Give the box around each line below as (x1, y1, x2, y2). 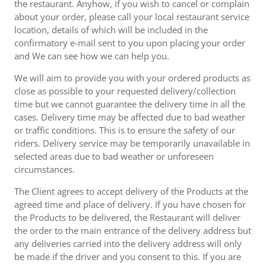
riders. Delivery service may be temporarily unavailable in (14, 137, 250, 149)
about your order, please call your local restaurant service (14, 11, 249, 23)
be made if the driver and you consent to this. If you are (14, 251, 241, 262)
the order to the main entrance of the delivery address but (14, 224, 251, 236)
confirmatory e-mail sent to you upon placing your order (14, 37, 245, 49)
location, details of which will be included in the (14, 24, 208, 36)
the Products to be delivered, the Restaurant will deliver (14, 211, 240, 223)
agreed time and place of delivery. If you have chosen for (14, 198, 246, 210)
